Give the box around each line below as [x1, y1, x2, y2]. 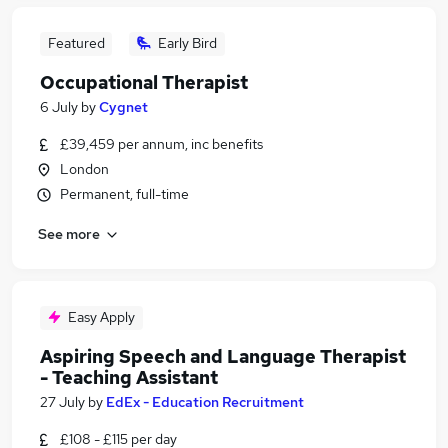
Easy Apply [68, 308, 135, 326]
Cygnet [99, 98, 148, 116]
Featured [47, 34, 105, 52]
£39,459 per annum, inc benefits [60, 135, 263, 153]
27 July [40, 393, 85, 411]
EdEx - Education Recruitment [106, 393, 304, 411]
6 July [40, 98, 78, 116]
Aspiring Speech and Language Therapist [40, 345, 406, 368]
